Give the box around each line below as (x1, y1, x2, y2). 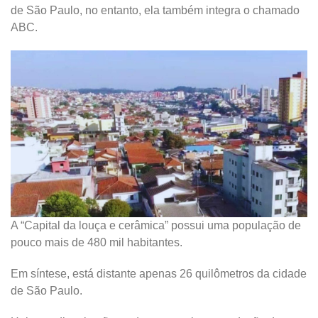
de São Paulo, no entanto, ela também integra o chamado (11, 4, 300, 17)
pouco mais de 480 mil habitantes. (11, 236, 182, 249)
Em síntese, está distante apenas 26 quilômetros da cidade (11, 268, 307, 280)
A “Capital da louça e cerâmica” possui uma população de (11, 219, 301, 232)
